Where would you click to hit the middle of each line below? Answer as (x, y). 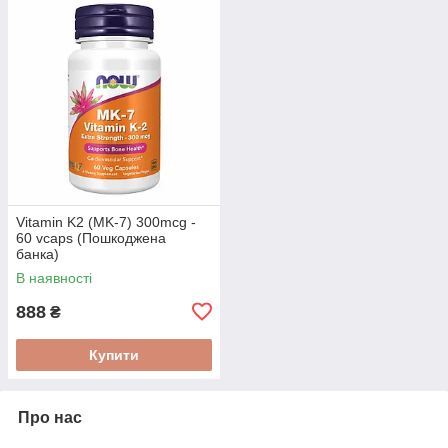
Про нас (50, 417)
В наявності (54, 277)
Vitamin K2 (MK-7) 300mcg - (106, 221)
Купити (114, 354)
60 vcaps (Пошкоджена (91, 237)
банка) (37, 253)
